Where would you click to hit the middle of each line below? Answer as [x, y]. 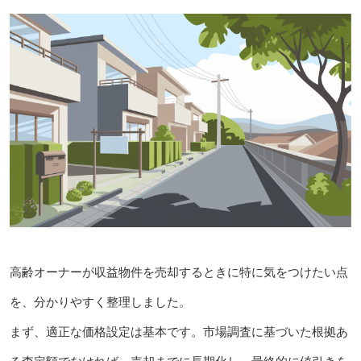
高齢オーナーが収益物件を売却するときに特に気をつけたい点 [178, 272]
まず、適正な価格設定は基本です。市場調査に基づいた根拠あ [178, 332]
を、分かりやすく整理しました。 [100, 302]
